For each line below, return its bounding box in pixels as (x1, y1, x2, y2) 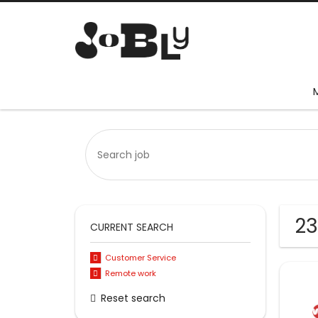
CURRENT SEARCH (90, 220, 173, 235)
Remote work (104, 268, 156, 280)
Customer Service (104, 252, 176, 264)
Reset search (101, 290, 165, 305)
